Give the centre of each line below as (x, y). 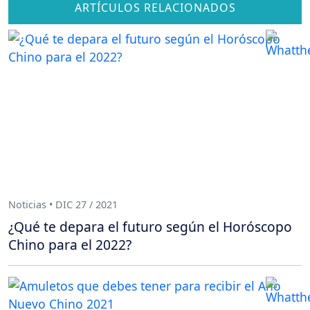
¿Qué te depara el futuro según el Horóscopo (150, 226)
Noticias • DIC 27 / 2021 (63, 205)
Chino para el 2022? (70, 244)
